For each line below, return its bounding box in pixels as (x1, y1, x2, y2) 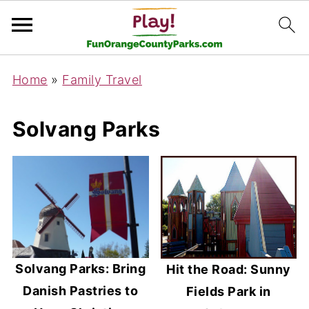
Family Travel (62, 72, 142, 87)
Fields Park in (186, 284, 271, 299)
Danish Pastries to (23, 283, 139, 299)
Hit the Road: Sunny (166, 262, 291, 277)
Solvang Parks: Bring (15, 261, 146, 277)
